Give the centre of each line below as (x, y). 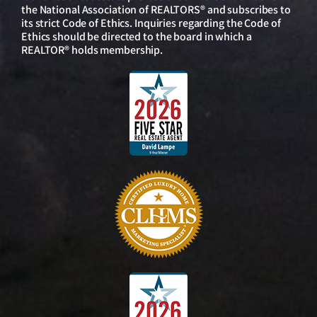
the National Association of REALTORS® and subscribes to (156, 10)
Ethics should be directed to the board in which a (137, 37)
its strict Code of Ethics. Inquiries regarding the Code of (151, 23)
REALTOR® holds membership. (92, 50)
